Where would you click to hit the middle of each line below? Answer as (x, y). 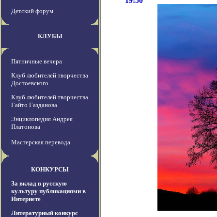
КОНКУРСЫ (50, 170)
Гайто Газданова (34, 105)
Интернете (26, 199)
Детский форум (32, 11)
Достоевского (30, 83)
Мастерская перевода (41, 142)
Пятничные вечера (37, 62)
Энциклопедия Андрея (42, 119)
